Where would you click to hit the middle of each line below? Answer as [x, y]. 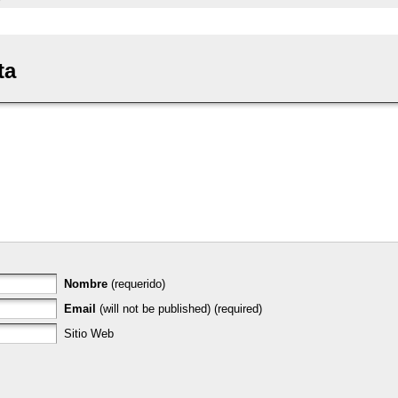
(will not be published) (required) [179, 308]
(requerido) [138, 283]
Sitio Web [88, 333]
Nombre [87, 283]
